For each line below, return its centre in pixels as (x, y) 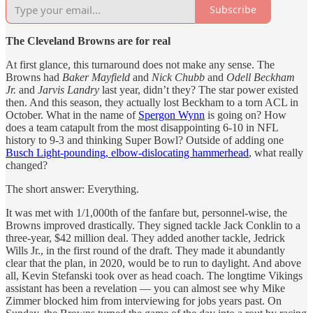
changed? (27, 165)
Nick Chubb (178, 77)
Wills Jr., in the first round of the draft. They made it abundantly (145, 250)
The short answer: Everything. (75, 189)
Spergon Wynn (172, 115)
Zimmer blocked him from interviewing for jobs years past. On (144, 300)
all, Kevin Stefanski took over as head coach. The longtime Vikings (154, 275)
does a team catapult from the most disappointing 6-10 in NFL (142, 127)
